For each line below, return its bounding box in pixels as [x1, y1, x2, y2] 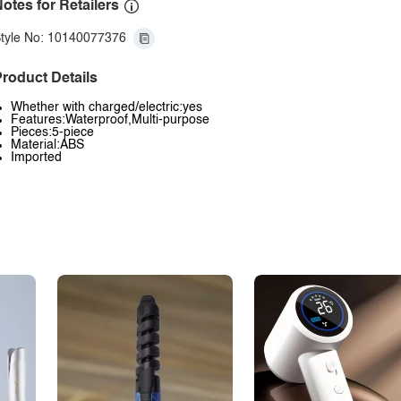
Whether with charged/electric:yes [11, 101, 202, 114]
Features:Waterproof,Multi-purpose [11, 114, 209, 126]
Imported [11, 151, 62, 164]
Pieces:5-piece [11, 126, 94, 139]
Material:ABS [11, 139, 84, 151]
